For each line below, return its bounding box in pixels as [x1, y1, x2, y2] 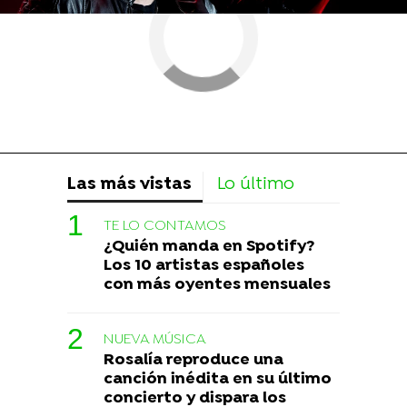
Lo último [217, 174, 294, 196]
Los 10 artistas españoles [104, 256, 304, 276]
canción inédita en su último [104, 370, 332, 390]
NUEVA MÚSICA [104, 331, 206, 350]
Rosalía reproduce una [104, 351, 283, 371]
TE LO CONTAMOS [104, 217, 226, 236]
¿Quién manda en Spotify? [104, 237, 314, 257]
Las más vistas [67, 174, 192, 196]
